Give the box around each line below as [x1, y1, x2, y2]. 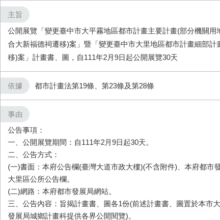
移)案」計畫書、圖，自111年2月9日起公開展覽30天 [8, 53, 178, 61]
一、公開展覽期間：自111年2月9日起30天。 [8, 138, 153, 146]
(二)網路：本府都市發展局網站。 [8, 187, 116, 195]
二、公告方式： [8, 150, 59, 159]
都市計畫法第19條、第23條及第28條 [35, 82, 154, 90]
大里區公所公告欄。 [8, 175, 74, 183]
